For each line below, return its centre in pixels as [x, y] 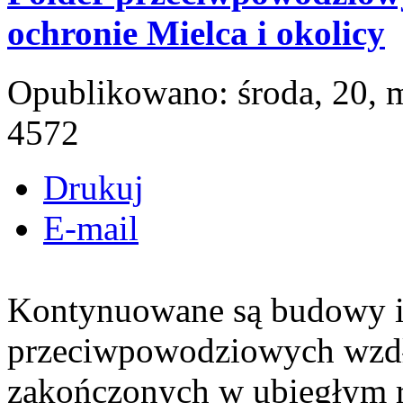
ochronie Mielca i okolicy [196, 33]
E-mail [91, 228]
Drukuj [94, 188]
